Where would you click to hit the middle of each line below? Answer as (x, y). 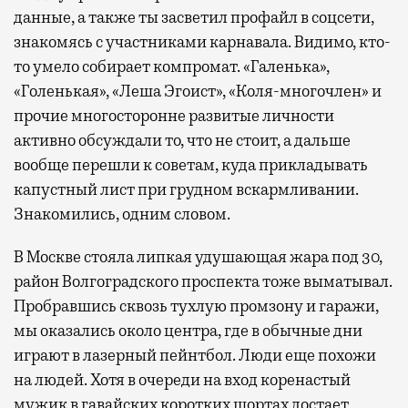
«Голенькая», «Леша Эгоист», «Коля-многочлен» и (198, 92)
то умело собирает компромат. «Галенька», (172, 67)
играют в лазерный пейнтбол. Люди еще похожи (195, 356)
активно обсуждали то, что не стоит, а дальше (182, 141)
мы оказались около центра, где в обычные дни (188, 331)
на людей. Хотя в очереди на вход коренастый (182, 380)
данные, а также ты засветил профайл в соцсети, (194, 18)
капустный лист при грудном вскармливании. (186, 190)
